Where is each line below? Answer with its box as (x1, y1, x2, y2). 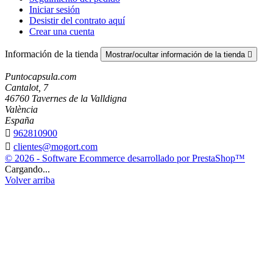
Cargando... (5, 163, 50, 174)
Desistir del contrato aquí (29, 15, 125, 26)
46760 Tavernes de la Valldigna (5, 93, 127, 104)
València (5, 104, 38, 115)
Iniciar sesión (29, 4, 80, 15)
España (5, 115, 34, 126)
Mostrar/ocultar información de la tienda (105, 49, 247, 59)
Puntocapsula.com (5, 71, 77, 82)
